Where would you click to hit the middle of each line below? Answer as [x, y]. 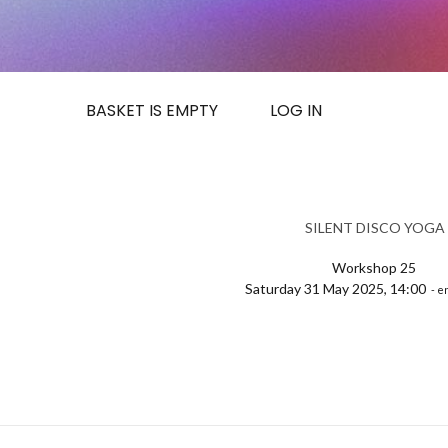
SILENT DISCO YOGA [374, 227]
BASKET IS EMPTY [152, 110]
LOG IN [296, 110]
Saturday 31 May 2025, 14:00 [337, 288]
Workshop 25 [374, 267]
